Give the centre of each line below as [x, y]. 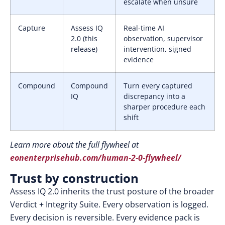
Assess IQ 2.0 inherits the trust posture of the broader [112, 191]
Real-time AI [144, 28]
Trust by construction [74, 178]
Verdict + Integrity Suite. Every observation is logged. [109, 204]
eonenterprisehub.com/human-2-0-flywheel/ [97, 158]
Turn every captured [158, 86]
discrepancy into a [154, 96]
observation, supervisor [163, 38]
